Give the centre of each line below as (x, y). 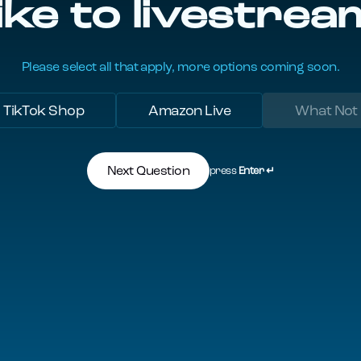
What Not (326, 110)
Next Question (148, 170)
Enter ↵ (256, 170)
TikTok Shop (44, 110)
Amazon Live (190, 110)
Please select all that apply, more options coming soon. (180, 66)
